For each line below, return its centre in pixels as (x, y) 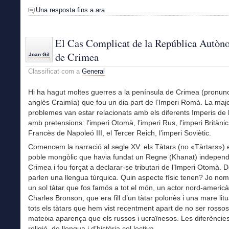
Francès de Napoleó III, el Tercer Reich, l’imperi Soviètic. (120, 133)
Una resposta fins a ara (70, 10)
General (93, 72)
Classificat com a (55, 72)
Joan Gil (39, 55)
